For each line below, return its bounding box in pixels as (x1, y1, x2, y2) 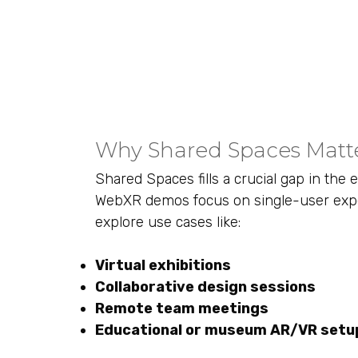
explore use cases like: (95, 213, 241, 231)
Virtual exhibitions (95, 257, 231, 274)
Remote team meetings (95, 300, 268, 317)
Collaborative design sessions (95, 278, 316, 296)
